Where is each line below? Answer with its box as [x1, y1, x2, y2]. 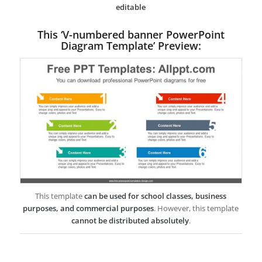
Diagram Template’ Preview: [60, 39, 201, 53]
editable [116, 2, 146, 13]
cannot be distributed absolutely [71, 215, 189, 226]
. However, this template [154, 203, 239, 214]
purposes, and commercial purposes [23, 203, 154, 214]
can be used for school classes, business [84, 191, 227, 202]
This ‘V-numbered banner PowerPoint [37, 27, 225, 42]
